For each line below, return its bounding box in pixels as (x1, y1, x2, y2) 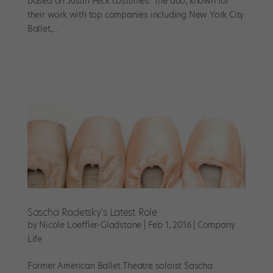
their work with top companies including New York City (27, 9, 244, 21)
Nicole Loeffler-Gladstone (39, 219, 142, 232)
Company (197, 219, 235, 232)
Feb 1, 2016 (147, 219, 191, 232)
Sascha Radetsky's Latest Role (27, 205, 157, 220)
